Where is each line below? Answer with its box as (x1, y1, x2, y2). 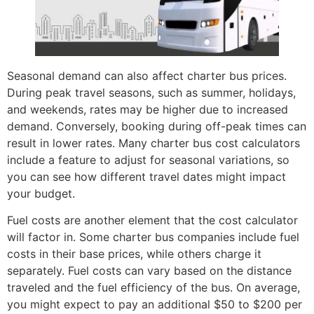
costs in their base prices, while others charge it (7, 247, 261, 261)
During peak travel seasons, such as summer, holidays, (7, 85, 296, 100)
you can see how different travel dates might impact (7, 169, 286, 184)
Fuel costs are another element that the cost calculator (7, 213, 298, 228)
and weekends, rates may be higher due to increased (7, 102, 288, 116)
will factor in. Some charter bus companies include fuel (7, 230, 299, 245)
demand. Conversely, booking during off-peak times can (7, 118, 306, 133)
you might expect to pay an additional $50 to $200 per (7, 297, 302, 312)
